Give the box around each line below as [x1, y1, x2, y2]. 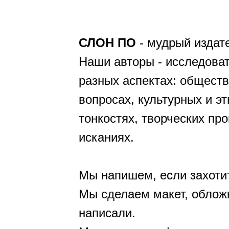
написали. [79, 206, 135, 220]
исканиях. [79, 130, 134, 144]
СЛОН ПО [79, 36, 136, 50]
